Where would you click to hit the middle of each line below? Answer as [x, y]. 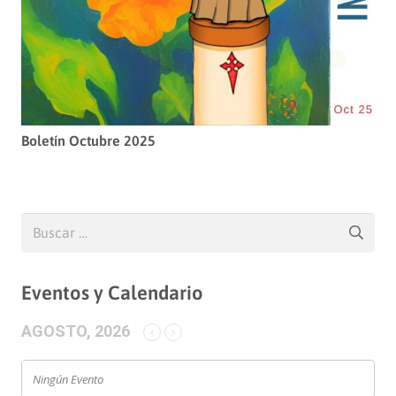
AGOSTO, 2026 [76, 331]
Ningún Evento [68, 379]
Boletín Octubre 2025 [88, 140]
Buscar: [43, 223]
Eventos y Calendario [112, 292]
